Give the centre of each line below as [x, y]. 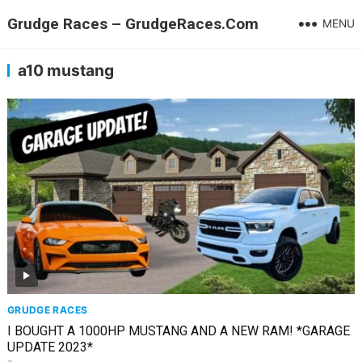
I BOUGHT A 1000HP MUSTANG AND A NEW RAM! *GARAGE [178, 330]
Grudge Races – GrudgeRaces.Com [133, 24]
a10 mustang [65, 70]
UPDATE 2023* [50, 347]
